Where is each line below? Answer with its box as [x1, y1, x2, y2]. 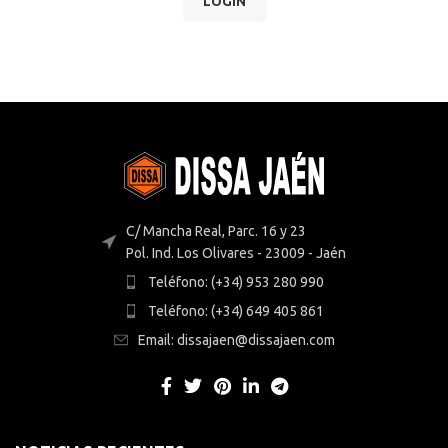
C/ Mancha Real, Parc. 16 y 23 [126, 223, 306, 240]
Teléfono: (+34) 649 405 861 [148, 303, 324, 320]
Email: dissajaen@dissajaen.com [137, 332, 335, 349]
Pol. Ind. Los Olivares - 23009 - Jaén [126, 245, 346, 262]
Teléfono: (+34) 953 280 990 [148, 274, 324, 291]
